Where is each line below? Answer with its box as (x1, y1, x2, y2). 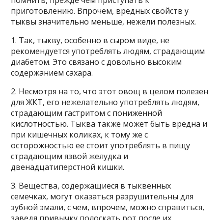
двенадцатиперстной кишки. (11, 162, 125, 172)
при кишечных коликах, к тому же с (11, 129, 148, 140)
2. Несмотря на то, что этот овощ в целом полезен (11, 86, 209, 97)
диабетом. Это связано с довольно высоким (11, 56, 182, 67)
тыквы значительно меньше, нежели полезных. (11, 16, 196, 27)
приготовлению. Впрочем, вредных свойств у (11, 5, 189, 16)
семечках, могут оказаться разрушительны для (11, 191, 194, 202)
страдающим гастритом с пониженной (11, 108, 163, 118)
